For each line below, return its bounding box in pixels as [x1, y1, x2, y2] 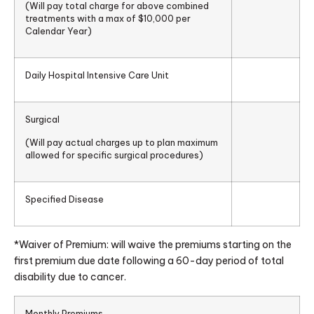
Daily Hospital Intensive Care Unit [25, 69, 169, 81]
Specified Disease [25, 193, 104, 205]
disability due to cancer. [14, 271, 126, 284]
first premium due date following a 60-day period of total [14, 254, 284, 268]
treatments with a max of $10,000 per [25, 12, 191, 24]
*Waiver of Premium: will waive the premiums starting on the [14, 238, 292, 252]
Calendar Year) [25, 25, 92, 36]
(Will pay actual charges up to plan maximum [25, 136, 218, 148]
